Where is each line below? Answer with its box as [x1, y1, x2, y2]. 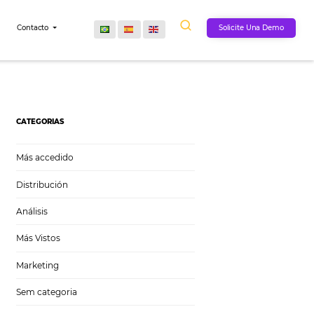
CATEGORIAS [129, 137, 186, 149]
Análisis [129, 242, 167, 255]
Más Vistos [129, 274, 182, 287]
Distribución [129, 210, 191, 224]
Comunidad [36, 27, 88, 39]
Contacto [130, 27, 170, 39]
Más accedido [129, 179, 198, 192]
